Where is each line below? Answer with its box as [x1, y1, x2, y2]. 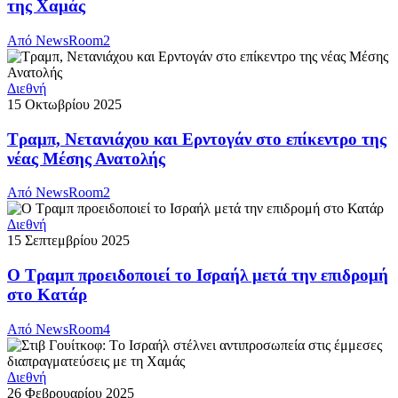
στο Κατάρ [7, 284, 87, 304]
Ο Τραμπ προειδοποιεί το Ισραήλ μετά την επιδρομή [7, 265, 388, 284]
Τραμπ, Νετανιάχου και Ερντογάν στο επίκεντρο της [7, 129, 386, 148]
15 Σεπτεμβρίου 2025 [7, 233, 130, 249]
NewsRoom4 [36, 321, 110, 337]
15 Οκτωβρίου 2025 [7, 96, 122, 112]
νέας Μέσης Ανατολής [7, 148, 165, 168]
